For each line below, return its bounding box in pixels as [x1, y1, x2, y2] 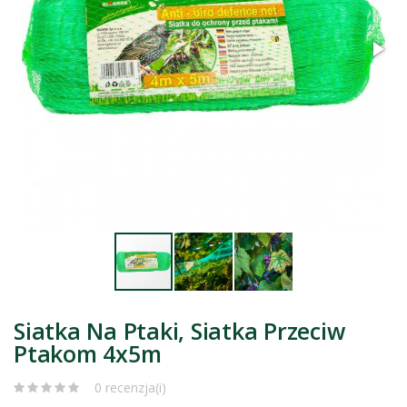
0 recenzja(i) [94, 378, 166, 396]
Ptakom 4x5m [14, 337, 162, 369]
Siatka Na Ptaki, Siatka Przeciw [14, 314, 345, 346]
